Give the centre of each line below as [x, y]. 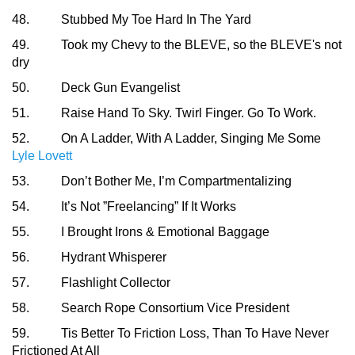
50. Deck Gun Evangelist [96, 88]
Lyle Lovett [42, 156]
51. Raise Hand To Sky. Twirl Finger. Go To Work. [167, 113]
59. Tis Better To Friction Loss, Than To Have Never [170, 334]
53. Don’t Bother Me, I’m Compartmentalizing [152, 181]
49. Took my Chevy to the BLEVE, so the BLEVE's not [177, 45]
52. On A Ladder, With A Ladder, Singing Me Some [166, 139]
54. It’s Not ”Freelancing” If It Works [124, 207]
